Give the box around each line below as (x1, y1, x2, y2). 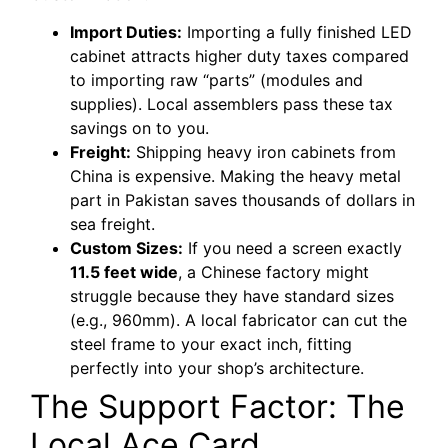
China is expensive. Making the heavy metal (70, 165, 401, 186)
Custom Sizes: (70, 237, 183, 258)
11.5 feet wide (70, 261, 178, 282)
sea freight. (70, 213, 155, 234)
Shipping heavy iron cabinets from (131, 141, 396, 162)
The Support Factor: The (30, 386, 405, 426)
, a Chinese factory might (178, 261, 369, 282)
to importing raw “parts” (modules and (70, 69, 363, 90)
